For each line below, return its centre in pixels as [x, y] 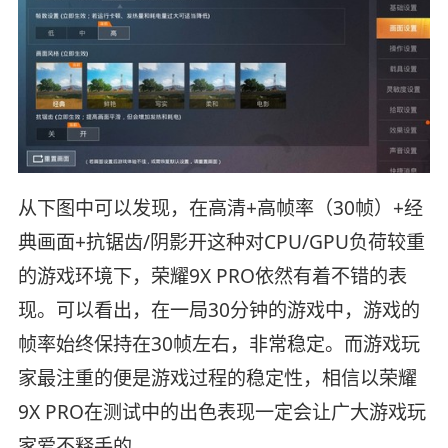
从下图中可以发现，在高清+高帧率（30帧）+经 [220, 207]
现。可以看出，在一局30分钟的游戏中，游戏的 [218, 309]
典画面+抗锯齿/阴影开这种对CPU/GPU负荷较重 [221, 241]
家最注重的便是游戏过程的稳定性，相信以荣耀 [217, 377]
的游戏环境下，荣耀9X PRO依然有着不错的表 [212, 275]
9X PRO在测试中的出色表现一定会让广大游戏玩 [221, 411]
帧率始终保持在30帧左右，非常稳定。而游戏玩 [218, 343]
